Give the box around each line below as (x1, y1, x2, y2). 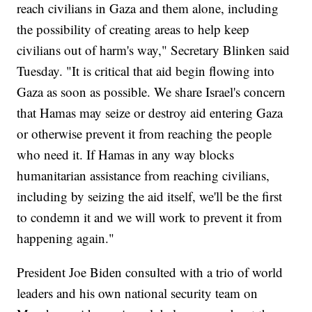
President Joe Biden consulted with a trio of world (17, 263, 283, 281)
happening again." (17, 228, 115, 247)
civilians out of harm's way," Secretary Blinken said (17, 40, 290, 58)
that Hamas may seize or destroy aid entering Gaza (17, 103, 283, 121)
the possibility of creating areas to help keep (17, 19, 250, 38)
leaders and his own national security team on (17, 283, 258, 302)
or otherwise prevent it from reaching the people (17, 124, 272, 142)
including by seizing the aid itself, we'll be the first (17, 187, 283, 205)
